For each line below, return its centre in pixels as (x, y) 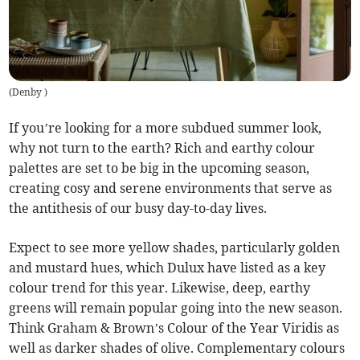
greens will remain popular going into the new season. (176, 308)
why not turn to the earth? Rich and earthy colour (162, 148)
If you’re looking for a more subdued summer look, (166, 128)
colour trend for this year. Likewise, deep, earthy (160, 288)
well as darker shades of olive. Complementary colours (177, 348)
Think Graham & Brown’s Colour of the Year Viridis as (174, 328)
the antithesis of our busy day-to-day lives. (138, 209)
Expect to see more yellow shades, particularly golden (175, 248)
